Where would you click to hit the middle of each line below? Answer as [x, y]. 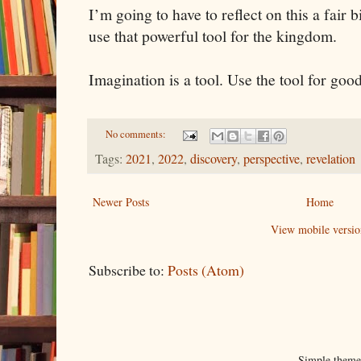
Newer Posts [121, 201]
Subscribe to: [128, 270]
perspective [272, 158]
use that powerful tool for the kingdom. [213, 36]
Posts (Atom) [206, 270]
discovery [214, 158]
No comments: [137, 135]
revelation [331, 158]
